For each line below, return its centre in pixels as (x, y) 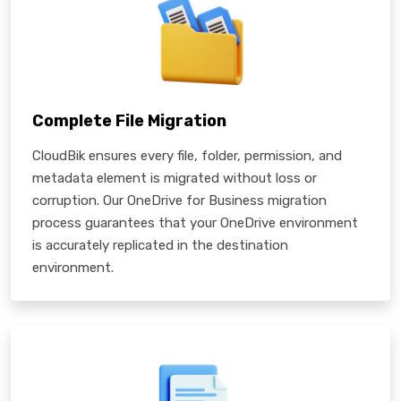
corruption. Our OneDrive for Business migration (179, 200)
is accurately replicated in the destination (160, 245)
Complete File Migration (129, 120)
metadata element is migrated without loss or (175, 178)
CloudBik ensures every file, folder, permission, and (187, 155)
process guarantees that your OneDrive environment (195, 222)
